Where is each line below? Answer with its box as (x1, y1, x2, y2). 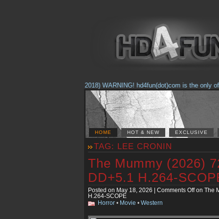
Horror (98, 200, 115, 206)
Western (141, 200, 163, 206)
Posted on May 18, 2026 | (88, 187, 157, 193)
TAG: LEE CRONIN (94, 142, 172, 151)
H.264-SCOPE (88, 193, 127, 199)
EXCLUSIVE (175, 130, 208, 135)
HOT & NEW (127, 130, 159, 135)
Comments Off (157, 187, 195, 193)
